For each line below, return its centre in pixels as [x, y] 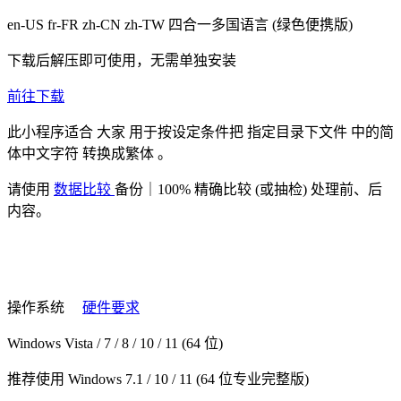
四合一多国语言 [220, 25]
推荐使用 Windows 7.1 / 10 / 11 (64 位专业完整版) [158, 379]
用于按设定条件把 [188, 132]
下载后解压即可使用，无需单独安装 [122, 60]
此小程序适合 [52, 132]
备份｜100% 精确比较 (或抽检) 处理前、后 [248, 189]
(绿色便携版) [312, 25]
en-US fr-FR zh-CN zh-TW [88, 25]
